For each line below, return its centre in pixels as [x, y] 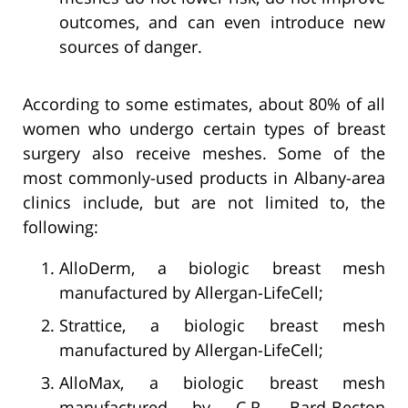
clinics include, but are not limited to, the [204, 202]
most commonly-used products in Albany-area [204, 177]
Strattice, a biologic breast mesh [222, 325]
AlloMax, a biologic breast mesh [222, 382]
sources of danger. [131, 46]
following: [61, 226]
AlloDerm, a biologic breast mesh [222, 267]
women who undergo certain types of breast [204, 128]
